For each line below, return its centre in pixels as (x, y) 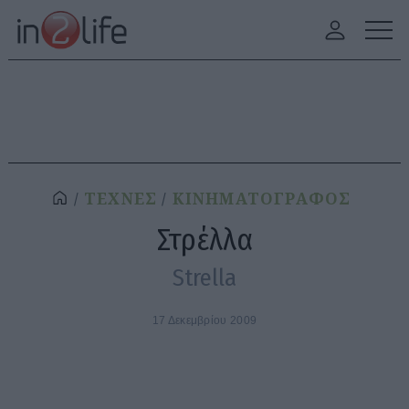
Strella (204, 277)
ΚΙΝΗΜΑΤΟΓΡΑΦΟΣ (262, 199)
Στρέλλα (204, 240)
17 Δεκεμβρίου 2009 (204, 320)
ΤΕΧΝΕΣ (121, 199)
